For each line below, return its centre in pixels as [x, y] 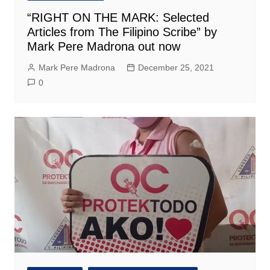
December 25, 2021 [176, 67]
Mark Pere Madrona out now [103, 46]
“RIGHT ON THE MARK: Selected [118, 17]
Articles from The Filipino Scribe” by [122, 32]
